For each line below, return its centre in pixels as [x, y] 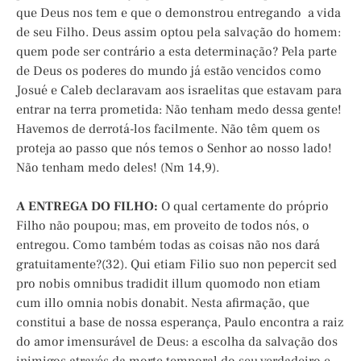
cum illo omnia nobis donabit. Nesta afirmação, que [163, 303]
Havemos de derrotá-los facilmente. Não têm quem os [168, 129]
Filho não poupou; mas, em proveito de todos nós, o [163, 226]
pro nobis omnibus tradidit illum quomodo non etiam [168, 284]
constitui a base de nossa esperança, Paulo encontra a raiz [180, 323]
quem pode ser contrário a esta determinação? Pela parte [176, 52]
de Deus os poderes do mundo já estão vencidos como [169, 71]
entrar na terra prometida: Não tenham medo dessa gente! [179, 110]
